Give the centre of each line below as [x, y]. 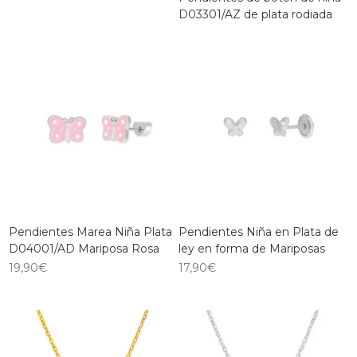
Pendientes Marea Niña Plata [91, 231]
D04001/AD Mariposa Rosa [84, 248]
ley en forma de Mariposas [252, 248]
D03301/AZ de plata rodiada [255, 14]
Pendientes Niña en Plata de [259, 231]
